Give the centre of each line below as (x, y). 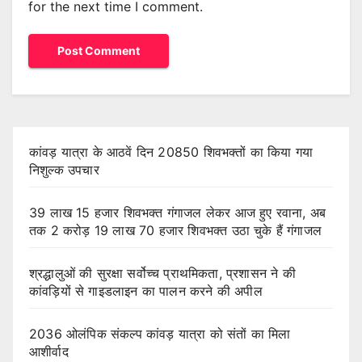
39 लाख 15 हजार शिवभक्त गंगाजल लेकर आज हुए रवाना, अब (178, 213)
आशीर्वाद (49, 352)
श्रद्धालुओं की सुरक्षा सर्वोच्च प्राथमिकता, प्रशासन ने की (162, 274)
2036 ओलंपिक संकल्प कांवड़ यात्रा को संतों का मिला (160, 334)
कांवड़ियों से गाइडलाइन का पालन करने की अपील (146, 291)
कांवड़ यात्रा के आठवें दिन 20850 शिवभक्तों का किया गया (171, 152)
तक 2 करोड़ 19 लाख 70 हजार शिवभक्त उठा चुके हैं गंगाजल (176, 231)
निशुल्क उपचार (64, 170)
